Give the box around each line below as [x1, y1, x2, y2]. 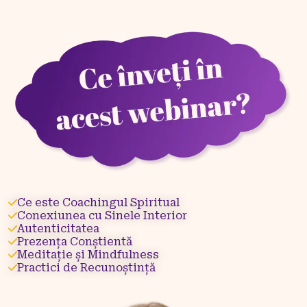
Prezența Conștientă [17, 234, 132, 248]
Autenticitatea [17, 221, 99, 235]
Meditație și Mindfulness [17, 247, 159, 261]
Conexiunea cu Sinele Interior [17, 208, 187, 222]
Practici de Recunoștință [17, 260, 156, 274]
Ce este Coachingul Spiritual [17, 195, 180, 209]
